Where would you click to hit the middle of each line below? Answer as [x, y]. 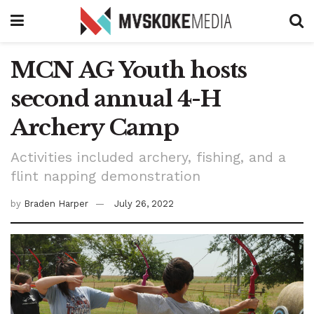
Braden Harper [56, 203]
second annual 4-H [116, 99]
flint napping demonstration [105, 176]
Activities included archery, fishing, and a [148, 157]
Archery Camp [95, 128]
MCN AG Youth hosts [129, 70]
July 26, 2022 [144, 203]
